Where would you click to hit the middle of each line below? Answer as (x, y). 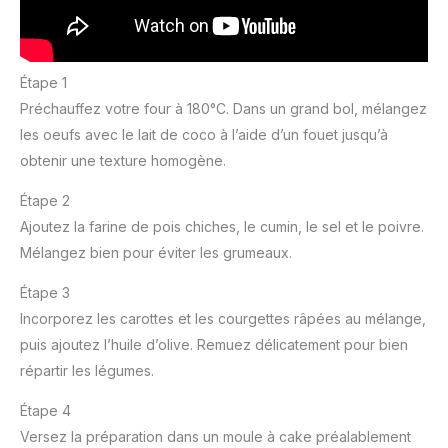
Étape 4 (45, 410)
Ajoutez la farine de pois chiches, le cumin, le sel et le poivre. (222, 226)
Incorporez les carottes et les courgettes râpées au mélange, (223, 318)
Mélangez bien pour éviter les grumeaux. (156, 252)
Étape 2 (45, 200)
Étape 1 (43, 82)
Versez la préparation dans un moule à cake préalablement (215, 436)
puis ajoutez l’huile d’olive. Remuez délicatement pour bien (214, 344)
